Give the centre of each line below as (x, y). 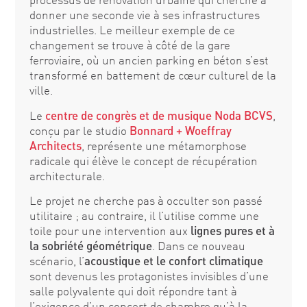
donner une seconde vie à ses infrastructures (144, 15)
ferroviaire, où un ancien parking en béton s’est (149, 60)
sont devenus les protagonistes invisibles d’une (149, 276)
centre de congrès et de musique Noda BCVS (157, 115)
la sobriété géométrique (90, 246)
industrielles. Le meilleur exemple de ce (132, 30)
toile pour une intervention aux (110, 231)
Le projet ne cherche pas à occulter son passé (146, 201)
